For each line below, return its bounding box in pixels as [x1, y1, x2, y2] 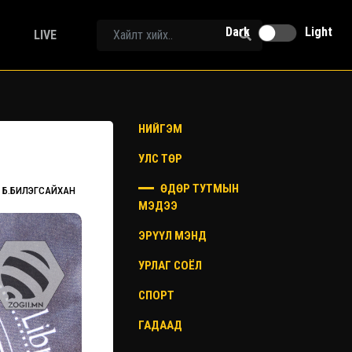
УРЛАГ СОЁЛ [138, 258, 202, 273]
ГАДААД [138, 318, 182, 332]
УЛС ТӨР [138, 152, 182, 166]
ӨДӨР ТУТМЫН [158, 181, 239, 196]
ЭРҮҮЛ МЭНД [138, 229, 207, 243]
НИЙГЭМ [138, 122, 182, 136]
